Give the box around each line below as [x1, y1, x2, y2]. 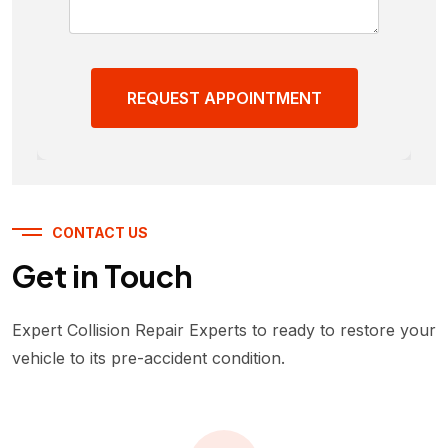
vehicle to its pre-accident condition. [12, 347, 285, 368]
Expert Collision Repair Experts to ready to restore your [12, 319, 436, 340]
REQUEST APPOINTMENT [126, 88, 322, 108]
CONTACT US [52, 224, 148, 241]
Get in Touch [12, 256, 193, 295]
